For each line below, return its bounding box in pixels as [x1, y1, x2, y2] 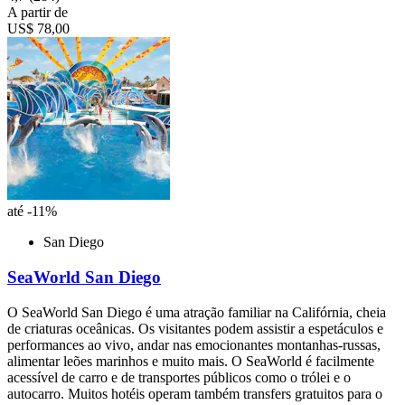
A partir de [7, 5, 68, 21]
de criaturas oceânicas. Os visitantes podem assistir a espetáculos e [7, 320, 383, 336]
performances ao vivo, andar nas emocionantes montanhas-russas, [7, 336, 381, 353]
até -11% [7, 203, 57, 220]
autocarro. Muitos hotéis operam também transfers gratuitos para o [7, 385, 382, 401]
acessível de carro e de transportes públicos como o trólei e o [7, 369, 351, 385]
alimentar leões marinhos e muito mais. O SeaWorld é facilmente [7, 353, 374, 369]
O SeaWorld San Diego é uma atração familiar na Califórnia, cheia [7, 304, 386, 320]
